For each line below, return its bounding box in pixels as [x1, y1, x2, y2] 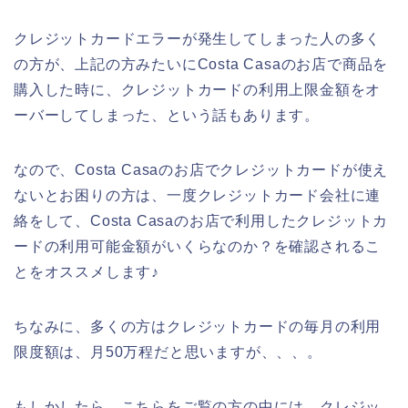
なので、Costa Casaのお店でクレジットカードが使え [14, 161, 389, 178]
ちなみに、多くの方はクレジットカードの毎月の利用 [14, 318, 382, 334]
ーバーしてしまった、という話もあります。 [14, 107, 321, 123]
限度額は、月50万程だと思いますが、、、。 [14, 343, 322, 360]
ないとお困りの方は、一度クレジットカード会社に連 [14, 187, 382, 203]
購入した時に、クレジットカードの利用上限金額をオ [14, 81, 382, 97]
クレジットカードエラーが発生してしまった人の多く [14, 30, 382, 46]
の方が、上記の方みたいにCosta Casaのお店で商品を [14, 56, 389, 72]
